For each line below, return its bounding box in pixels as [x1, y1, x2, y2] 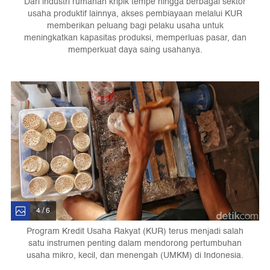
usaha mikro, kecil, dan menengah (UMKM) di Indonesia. [27, 248, 243, 262]
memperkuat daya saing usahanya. [67, 42, 202, 57]
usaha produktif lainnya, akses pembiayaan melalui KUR [28, 6, 242, 20]
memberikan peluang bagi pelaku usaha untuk [46, 18, 224, 33]
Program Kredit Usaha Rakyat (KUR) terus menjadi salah [27, 224, 243, 238]
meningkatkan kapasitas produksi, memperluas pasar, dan [24, 30, 246, 45]
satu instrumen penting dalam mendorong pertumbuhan [28, 236, 242, 250]
